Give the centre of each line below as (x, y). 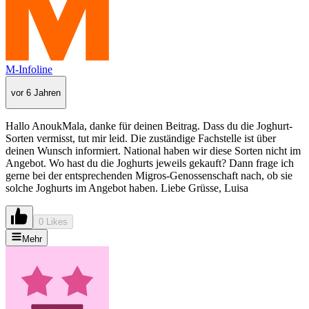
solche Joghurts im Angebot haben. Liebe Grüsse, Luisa (127, 188)
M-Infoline (29, 70)
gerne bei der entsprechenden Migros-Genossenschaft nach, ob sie (149, 176)
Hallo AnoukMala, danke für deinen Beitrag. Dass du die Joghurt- (149, 126)
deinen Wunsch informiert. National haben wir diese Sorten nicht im (153, 151)
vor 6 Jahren (36, 92)
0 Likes (53, 222)
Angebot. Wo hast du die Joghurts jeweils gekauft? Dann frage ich (150, 163)
